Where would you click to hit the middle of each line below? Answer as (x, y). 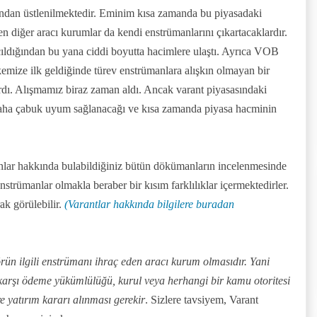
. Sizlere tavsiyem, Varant (202, 299)
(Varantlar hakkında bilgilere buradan (149, 204)
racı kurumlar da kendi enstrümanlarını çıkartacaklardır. (165, 32)
